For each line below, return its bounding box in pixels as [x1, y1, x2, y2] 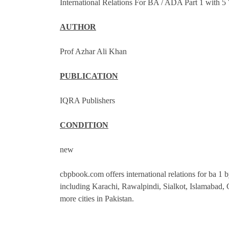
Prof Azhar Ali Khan [60, 47, 127, 56]
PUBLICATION [60, 72, 118, 80]
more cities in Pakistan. [60, 194, 134, 203]
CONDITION [60, 121, 108, 129]
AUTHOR [60, 22, 96, 31]
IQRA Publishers [60, 96, 115, 105]
